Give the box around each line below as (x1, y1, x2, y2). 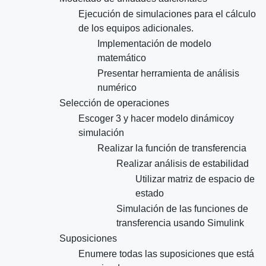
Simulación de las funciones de (116, 204, 248, 214)
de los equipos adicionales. (78, 23, 194, 34)
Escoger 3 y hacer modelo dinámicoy (78, 113, 234, 124)
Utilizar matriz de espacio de (135, 174, 255, 185)
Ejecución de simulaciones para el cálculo (78, 9, 256, 20)
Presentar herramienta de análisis (97, 68, 239, 79)
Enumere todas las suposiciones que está (78, 249, 254, 259)
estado (135, 188, 164, 199)
